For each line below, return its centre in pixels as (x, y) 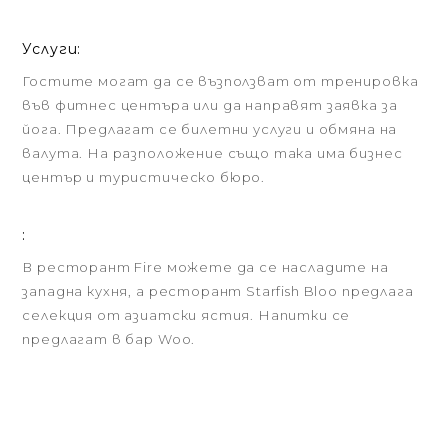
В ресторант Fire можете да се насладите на (205, 267)
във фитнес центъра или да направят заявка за (210, 105)
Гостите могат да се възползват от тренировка (220, 81)
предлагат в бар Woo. (109, 339)
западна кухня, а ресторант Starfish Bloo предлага (218, 291)
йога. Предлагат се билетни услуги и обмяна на (210, 129)
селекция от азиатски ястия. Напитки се (186, 315)
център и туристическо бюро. (144, 177)
